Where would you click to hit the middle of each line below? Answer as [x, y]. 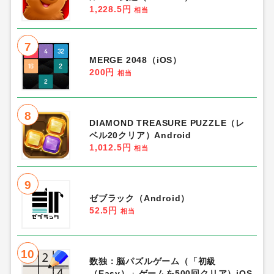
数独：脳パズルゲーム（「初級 [153, 261]
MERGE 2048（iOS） [135, 60]
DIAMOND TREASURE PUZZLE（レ [167, 123]
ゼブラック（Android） [139, 198]
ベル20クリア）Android [140, 135]
